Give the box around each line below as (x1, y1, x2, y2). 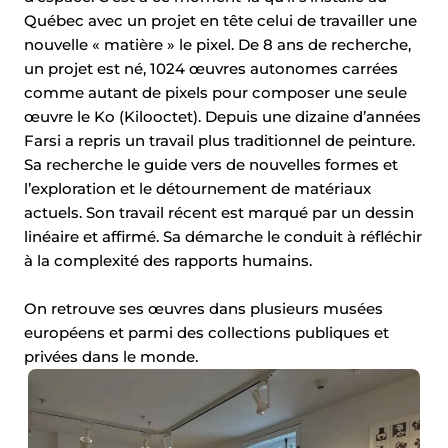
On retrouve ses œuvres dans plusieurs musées (24, 298, 383, 318)
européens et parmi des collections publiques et (24, 322, 389, 342)
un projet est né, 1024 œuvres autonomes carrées (24, 58, 398, 78)
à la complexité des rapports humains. (24, 250, 312, 270)
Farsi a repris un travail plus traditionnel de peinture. (24, 130, 415, 150)
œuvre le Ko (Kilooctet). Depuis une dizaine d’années (24, 106, 421, 126)
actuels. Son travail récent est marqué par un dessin (24, 202, 414, 222)
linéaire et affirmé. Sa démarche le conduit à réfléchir (24, 226, 422, 246)
